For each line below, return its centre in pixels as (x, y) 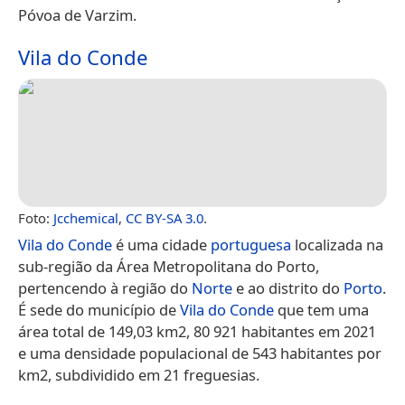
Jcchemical (86, 218)
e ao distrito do (288, 288)
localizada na (337, 245)
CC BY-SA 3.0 (165, 218)
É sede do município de (99, 310)
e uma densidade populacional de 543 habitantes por (200, 353)
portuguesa (251, 245)
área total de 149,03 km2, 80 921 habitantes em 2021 (197, 332)
